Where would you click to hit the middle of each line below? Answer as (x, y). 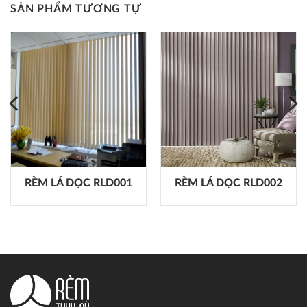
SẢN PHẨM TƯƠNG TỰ (76, 9)
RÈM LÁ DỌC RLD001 (78, 183)
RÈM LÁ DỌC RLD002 (229, 183)
